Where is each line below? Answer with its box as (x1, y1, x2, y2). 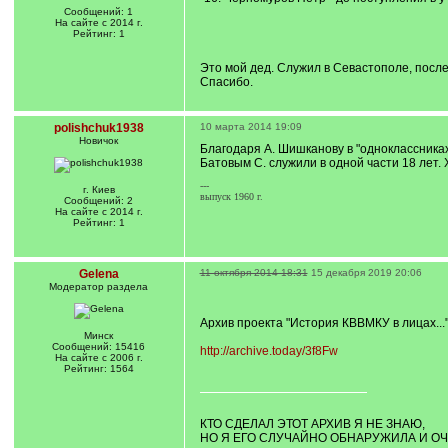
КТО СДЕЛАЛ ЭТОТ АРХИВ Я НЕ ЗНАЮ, (199, 417, 425, 431)
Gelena (78, 267, 119, 281)
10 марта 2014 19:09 (199, 121, 302, 132)
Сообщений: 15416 (52, 341, 145, 352)
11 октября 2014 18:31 (199, 267, 308, 278)
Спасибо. (199, 75, 253, 89)
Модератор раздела (49, 281, 148, 292)
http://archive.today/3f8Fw (199, 344, 338, 358)
